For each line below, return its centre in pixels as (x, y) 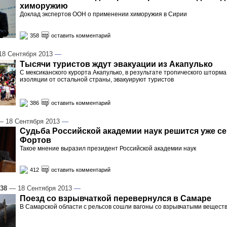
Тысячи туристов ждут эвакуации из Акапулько (116, 64)
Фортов (35, 140)
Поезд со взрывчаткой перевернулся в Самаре (116, 198)
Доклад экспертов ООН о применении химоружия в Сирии (103, 14)
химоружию (44, 6)
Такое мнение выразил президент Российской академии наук (108, 149)
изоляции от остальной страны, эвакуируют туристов (97, 79)
